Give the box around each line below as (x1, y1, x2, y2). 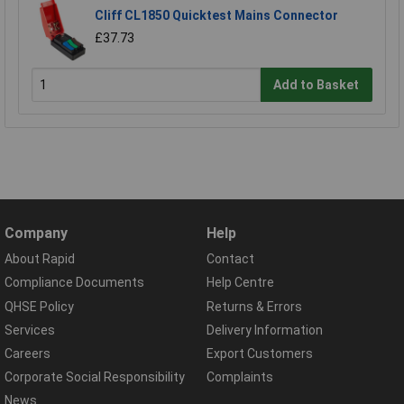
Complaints (207, 370, 273, 385)
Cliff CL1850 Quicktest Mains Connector (95, 8, 338, 23)
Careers (5, 345, 50, 361)
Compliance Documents (5, 275, 144, 290)
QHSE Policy (5, 298, 74, 314)
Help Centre (207, 275, 274, 290)
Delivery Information (207, 322, 323, 337)
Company (5, 225, 68, 243)
